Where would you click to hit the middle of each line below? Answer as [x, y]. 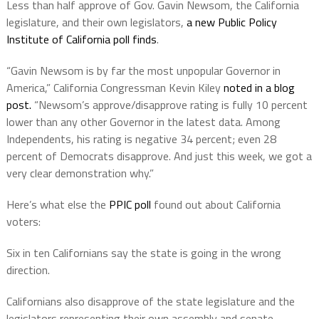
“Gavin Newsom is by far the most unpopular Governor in [143, 71]
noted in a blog [259, 88]
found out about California [215, 205]
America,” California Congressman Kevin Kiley [115, 88]
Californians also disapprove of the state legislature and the [150, 302]
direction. [28, 270]
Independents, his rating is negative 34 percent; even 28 [141, 139]
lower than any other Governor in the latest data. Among [143, 122]
